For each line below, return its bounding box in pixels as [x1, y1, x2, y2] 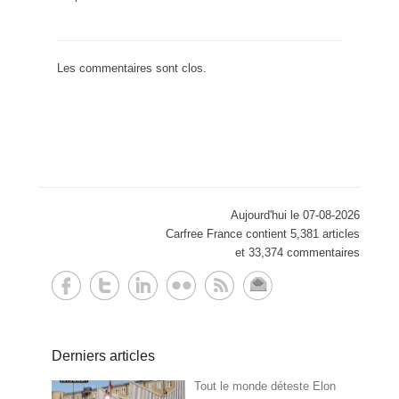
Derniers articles [52, 348, 156, 364]
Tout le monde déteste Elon [194, 379, 337, 394]
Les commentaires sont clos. [57, 61, 207, 76]
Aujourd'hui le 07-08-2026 [231, 208, 360, 223]
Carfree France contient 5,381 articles [166, 227, 360, 241]
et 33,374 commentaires [235, 246, 360, 260]
